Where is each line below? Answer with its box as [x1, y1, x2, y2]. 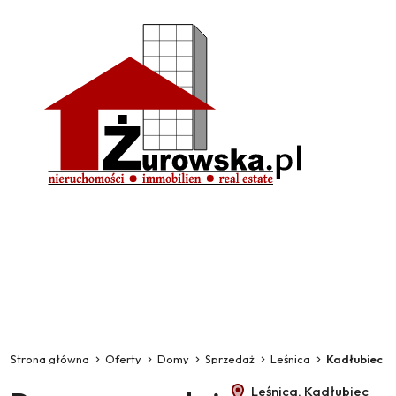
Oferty [105, 352, 141, 366]
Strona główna [11, 352, 89, 366]
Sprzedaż [205, 352, 255, 366]
